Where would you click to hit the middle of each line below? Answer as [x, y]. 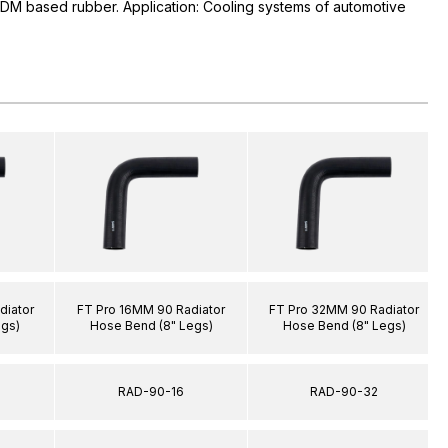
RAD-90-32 [344, 391]
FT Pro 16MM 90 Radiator [151, 309]
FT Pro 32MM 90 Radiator [344, 309]
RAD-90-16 [151, 391]
